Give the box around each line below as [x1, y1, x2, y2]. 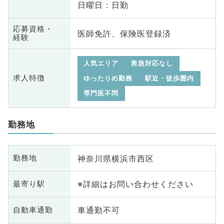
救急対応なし [131, 59, 173, 67]
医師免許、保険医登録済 [77, 28, 171, 39]
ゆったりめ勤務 [83, 74, 133, 82]
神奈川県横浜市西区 [77, 153, 154, 163]
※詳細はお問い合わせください [77, 179, 193, 189]
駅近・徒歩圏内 [145, 74, 194, 82]
